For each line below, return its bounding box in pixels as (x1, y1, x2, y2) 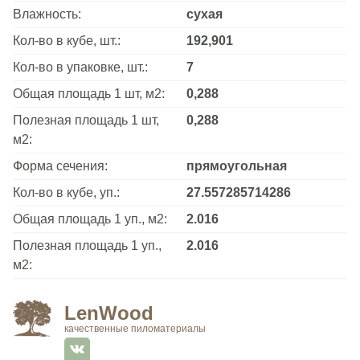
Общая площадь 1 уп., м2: (13, 211, 167, 226)
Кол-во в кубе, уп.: (13, 185, 120, 199)
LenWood (64, 301, 153, 324)
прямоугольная (186, 158, 287, 173)
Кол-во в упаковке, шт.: (13, 59, 148, 74)
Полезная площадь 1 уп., (13, 238, 162, 252)
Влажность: (13, 6, 81, 21)
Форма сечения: (13, 158, 108, 173)
